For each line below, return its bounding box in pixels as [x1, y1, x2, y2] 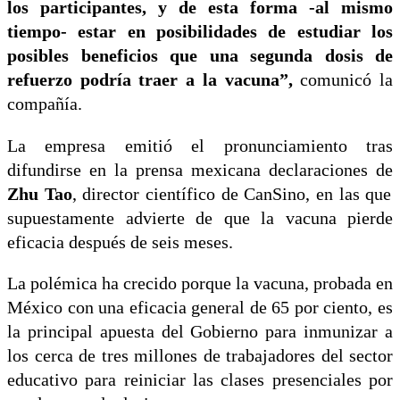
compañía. [7, 95, 82, 114]
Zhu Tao [7, 184, 72, 204]
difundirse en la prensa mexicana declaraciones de [7, 160, 393, 179]
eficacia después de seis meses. [7, 232, 233, 252]
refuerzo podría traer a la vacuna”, [7, 71, 293, 90]
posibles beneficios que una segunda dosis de [7, 46, 393, 66]
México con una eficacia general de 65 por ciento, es [7, 298, 393, 318]
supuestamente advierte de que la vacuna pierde [7, 208, 393, 228]
